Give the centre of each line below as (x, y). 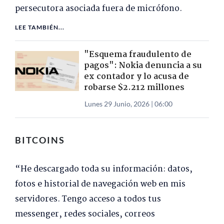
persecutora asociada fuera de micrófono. (98, 9)
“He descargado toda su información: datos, (104, 169)
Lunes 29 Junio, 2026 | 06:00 (128, 104)
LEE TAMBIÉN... (40, 27)
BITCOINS (40, 140)
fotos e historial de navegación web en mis (100, 184)
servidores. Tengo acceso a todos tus (88, 199)
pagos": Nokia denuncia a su (143, 66)
